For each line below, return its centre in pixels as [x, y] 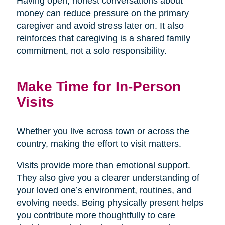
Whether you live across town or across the [103, 131]
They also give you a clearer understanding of [108, 178]
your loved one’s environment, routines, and [104, 190]
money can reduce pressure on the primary [102, 13]
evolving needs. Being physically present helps [110, 203]
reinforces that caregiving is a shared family [103, 38]
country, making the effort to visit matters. [99, 143]
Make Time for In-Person [98, 86]
